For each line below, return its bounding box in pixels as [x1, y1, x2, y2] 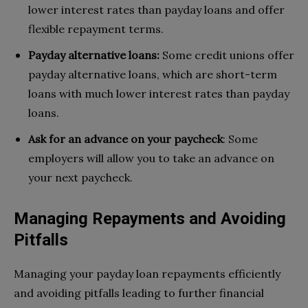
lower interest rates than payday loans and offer [28, 2, 285, 16]
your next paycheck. [28, 170, 133, 184]
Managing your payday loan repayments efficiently [14, 266, 280, 280]
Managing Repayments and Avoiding [14, 208, 286, 228]
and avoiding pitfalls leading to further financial [14, 285, 264, 300]
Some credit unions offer [162, 47, 294, 62]
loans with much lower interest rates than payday [28, 86, 289, 100]
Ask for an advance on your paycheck [28, 131, 223, 146]
